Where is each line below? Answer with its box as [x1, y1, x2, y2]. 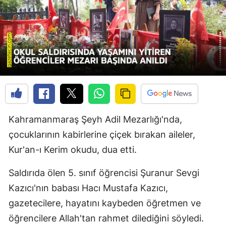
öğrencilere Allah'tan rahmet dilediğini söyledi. [9, 213, 204, 224]
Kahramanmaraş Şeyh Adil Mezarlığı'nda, [9, 114, 182, 125]
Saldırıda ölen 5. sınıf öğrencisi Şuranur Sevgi [9, 167, 199, 179]
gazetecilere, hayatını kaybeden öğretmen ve [9, 198, 201, 209]
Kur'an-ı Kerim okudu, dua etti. [9, 144, 137, 155]
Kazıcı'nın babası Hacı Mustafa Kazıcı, [9, 183, 168, 194]
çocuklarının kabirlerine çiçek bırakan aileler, [9, 129, 195, 140]
